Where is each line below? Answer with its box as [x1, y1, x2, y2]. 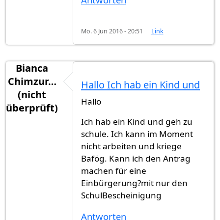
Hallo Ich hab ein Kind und [81, 78, 200, 91]
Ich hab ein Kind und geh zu [81, 115, 192, 127]
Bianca [16, 61, 48, 75]
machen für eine [81, 165, 146, 176]
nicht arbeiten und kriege [81, 140, 182, 152]
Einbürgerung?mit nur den [81, 177, 188, 189]
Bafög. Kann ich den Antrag [81, 152, 191, 164]
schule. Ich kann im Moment [81, 128, 193, 139]
